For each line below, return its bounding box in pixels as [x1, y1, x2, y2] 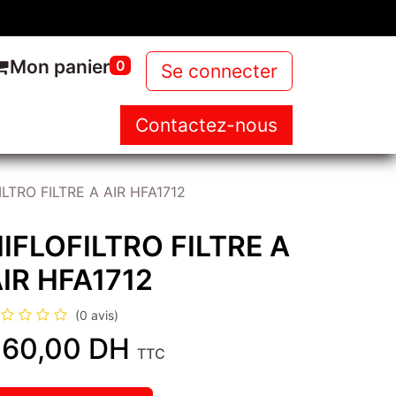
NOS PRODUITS [45, 116, 148, 143]
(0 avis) [75, 308, 118, 323]
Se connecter [161, 59, 278, 82]
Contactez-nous [135, 114, 278, 136]
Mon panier [10, 55, 110, 78]
